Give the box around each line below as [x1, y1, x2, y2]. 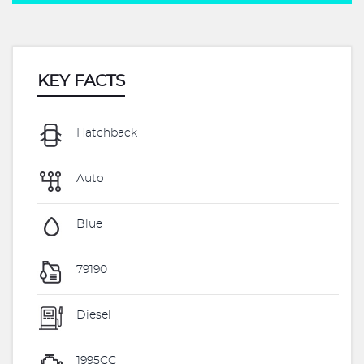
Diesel [73, 310, 111, 322]
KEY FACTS [37, 73, 125, 89]
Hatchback [73, 128, 137, 140]
